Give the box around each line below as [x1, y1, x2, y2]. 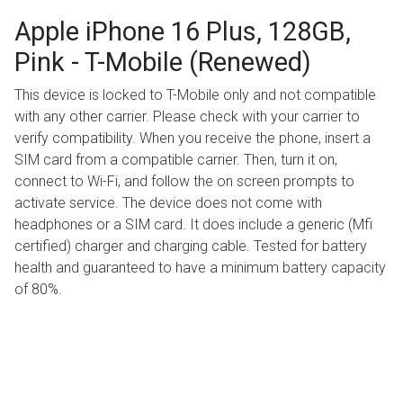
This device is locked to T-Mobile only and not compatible [14, 86, 376, 104]
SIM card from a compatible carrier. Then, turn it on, [14, 151, 337, 169]
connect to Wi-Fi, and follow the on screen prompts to [14, 173, 354, 191]
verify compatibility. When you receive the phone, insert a [14, 130, 371, 148]
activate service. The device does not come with [14, 194, 322, 212]
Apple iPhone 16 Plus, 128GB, [14, 16, 351, 48]
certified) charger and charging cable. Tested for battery [14, 237, 367, 255]
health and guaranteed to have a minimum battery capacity [14, 259, 386, 277]
